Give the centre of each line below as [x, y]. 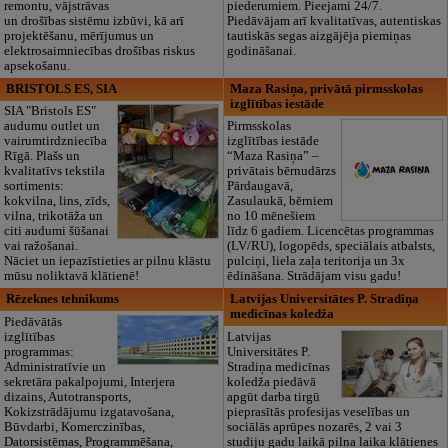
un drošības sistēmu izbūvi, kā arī [93, 21]
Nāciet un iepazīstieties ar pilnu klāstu [107, 261]
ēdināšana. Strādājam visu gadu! [314, 276]
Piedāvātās [32, 321]
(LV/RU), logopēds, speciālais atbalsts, [331, 246]
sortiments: [33, 186]
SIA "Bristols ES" [49, 111]
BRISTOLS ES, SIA [62, 88]
